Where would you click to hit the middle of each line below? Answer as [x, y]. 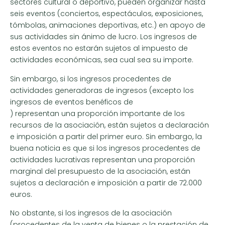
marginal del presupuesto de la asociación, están [100, 171]
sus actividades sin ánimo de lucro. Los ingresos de [103, 37]
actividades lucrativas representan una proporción [102, 159]
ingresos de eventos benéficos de [72, 102]
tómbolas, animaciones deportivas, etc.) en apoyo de [108, 25]
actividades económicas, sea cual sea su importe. [102, 60]
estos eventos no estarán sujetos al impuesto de [99, 48]
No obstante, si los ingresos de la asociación [91, 213]
